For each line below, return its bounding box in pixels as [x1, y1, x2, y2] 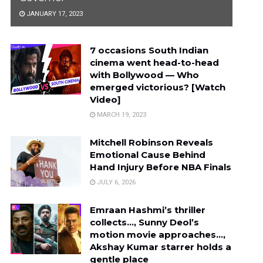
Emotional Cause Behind [89, 149, 205, 160]
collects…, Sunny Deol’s [89, 216, 199, 228]
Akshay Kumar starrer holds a [89, 241, 231, 252]
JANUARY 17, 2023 [24, 9, 83, 18]
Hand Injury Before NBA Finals [89, 161, 231, 173]
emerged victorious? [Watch [89, 81, 225, 93]
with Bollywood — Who [89, 69, 199, 80]
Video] [89, 93, 121, 105]
